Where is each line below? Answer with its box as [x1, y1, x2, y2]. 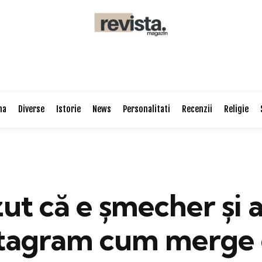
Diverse [18, 104, 44, 115]
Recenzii [181, 104, 212, 115]
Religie [223, 104, 249, 115]
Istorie [56, 104, 81, 115]
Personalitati [122, 104, 170, 115]
